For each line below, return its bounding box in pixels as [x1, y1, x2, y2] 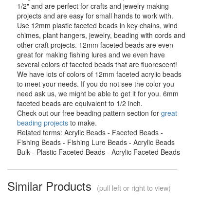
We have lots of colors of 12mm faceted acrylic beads [17, 69, 182, 79]
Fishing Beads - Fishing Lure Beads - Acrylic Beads [17, 137, 175, 147]
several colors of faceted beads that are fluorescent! [17, 59, 177, 69]
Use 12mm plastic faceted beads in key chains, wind [17, 20, 178, 30]
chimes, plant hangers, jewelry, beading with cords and [17, 30, 185, 40]
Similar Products [7, 177, 95, 194]
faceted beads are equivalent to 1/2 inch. [17, 98, 143, 108]
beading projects [17, 117, 68, 127]
